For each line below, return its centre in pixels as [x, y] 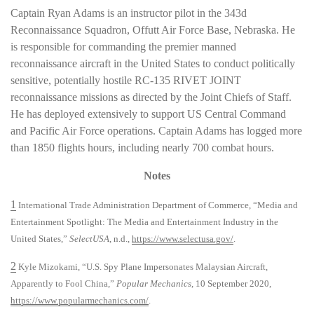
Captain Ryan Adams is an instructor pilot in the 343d [129, 13]
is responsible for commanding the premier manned [123, 47]
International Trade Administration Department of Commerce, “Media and [157, 205]
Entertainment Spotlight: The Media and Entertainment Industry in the [144, 221]
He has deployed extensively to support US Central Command [148, 114]
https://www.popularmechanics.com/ [80, 301]
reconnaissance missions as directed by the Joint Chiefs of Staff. [151, 97]
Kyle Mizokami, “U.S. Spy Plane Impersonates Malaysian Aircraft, [142, 267]
